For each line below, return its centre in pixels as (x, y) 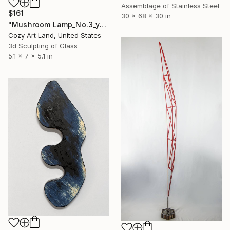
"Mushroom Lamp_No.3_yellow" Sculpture (103, 25)
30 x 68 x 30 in (146, 16)
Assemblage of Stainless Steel (170, 6)
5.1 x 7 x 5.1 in (31, 56)
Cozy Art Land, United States (55, 36)
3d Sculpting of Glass (43, 46)
